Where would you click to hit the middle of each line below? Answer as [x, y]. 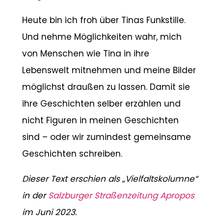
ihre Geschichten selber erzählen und [101, 104]
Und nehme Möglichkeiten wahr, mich [102, 37]
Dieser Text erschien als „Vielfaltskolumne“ [110, 179]
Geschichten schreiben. [72, 154]
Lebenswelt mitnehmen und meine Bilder [109, 70]
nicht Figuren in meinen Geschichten [100, 121]
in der [35, 196]
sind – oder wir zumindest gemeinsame [106, 137]
